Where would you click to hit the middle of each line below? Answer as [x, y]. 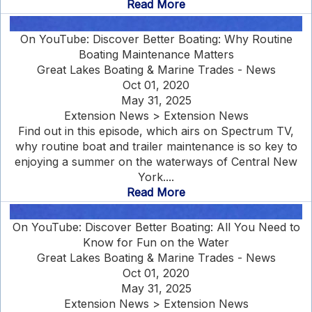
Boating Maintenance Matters [156, 54]
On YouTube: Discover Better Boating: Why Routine [156, 39]
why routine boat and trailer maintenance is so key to [156, 146]
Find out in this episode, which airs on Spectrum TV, [156, 131]
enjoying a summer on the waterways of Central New [156, 162]
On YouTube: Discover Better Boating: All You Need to [156, 227]
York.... [156, 177]
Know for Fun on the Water [156, 242]
